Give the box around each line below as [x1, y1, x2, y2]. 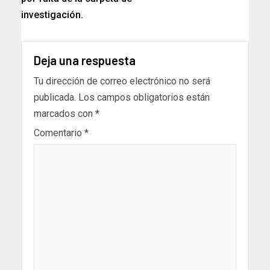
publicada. [34, 92, 76, 104]
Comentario [34, 127, 84, 139]
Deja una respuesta [34, 53, 136, 68]
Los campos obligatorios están [78, 92, 210, 104]
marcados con [34, 108, 95, 120]
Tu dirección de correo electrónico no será [34, 75, 210, 87]
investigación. [21, 9, 83, 21]
